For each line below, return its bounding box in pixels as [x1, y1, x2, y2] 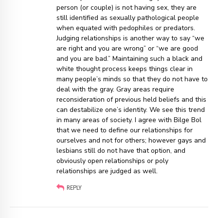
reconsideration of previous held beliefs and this [56, 95, 207, 105]
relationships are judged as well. [56, 166, 158, 176]
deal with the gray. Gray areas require [56, 85, 175, 94]
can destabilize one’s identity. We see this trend [56, 105, 205, 115]
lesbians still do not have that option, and [56, 146, 186, 156]
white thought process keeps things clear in [56, 64, 193, 74]
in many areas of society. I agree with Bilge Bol [56, 115, 202, 125]
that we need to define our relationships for [56, 126, 193, 135]
